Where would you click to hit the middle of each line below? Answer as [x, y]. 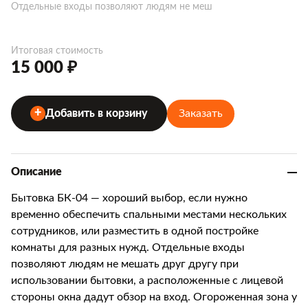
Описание [36, 172]
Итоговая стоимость [57, 51]
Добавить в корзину [97, 113]
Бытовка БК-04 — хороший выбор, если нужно [129, 198]
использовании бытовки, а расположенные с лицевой [147, 280]
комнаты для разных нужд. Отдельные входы [128, 247]
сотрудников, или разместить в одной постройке [135, 231]
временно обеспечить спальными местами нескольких [149, 214]
